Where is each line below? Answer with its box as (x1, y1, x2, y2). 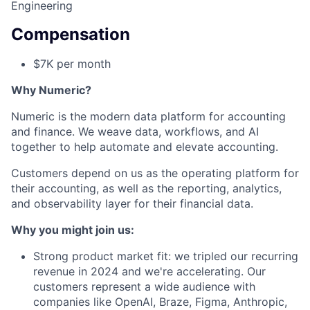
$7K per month (33, 57, 111, 71)
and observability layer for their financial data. (11, 197, 253, 211)
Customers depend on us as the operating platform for (11, 166, 299, 181)
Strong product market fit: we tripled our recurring (33, 249, 298, 264)
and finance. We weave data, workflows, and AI (11, 125, 259, 139)
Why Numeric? (11, 83, 91, 98)
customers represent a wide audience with (33, 280, 255, 294)
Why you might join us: (11, 223, 134, 237)
